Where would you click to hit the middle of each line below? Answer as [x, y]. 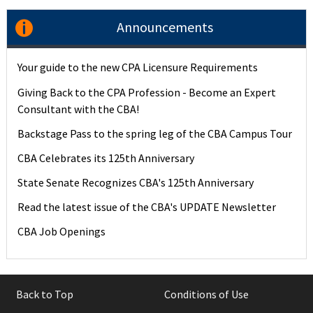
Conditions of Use [206, 294]
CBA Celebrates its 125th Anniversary [106, 158]
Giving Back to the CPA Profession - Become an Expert [147, 92]
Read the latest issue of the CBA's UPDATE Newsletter [147, 207]
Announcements [165, 27]
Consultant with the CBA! [78, 109]
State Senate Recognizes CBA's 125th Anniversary [136, 183]
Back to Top [45, 294]
